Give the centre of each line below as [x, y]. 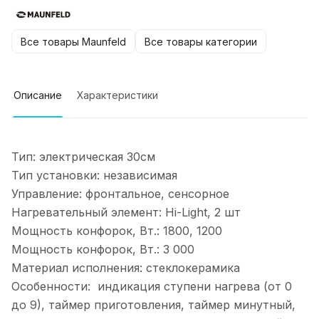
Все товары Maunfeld [73, 41]
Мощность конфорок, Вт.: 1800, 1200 [120, 231]
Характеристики [117, 95]
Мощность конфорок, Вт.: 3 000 [103, 250]
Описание [38, 95]
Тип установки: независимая [96, 176]
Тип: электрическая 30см [83, 157]
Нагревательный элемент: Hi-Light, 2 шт [126, 213]
